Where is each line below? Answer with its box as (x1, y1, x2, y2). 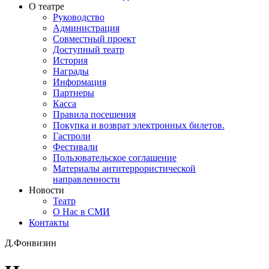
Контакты (29, 217, 69, 228)
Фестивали (53, 141, 98, 152)
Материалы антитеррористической (53, 163, 196, 174)
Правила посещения (53, 109, 136, 119)
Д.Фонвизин (5, 237, 56, 248)
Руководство (53, 11, 104, 22)
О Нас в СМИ (53, 206, 110, 217)
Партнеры (53, 87, 94, 98)
